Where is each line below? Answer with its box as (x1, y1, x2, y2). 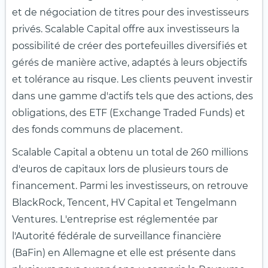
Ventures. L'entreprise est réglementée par (12, 213, 218, 225)
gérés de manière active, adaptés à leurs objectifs (12, 56, 247, 68)
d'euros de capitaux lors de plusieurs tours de (12, 163, 229, 175)
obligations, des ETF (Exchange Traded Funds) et (12, 106, 245, 118)
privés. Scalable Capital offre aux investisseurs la (12, 23, 239, 35)
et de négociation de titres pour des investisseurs (12, 6, 249, 18)
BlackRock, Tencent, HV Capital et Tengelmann (12, 196, 237, 208)
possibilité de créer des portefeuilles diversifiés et (12, 39, 248, 51)
